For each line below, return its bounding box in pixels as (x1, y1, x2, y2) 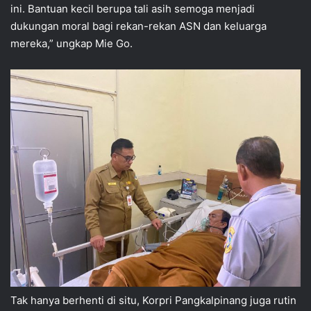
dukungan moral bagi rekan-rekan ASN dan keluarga (10, 19, 267, 33)
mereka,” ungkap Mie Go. (10, 36, 133, 50)
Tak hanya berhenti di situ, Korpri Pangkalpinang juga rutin (10, 294, 296, 308)
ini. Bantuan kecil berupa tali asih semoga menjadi (10, 1, 255, 15)
